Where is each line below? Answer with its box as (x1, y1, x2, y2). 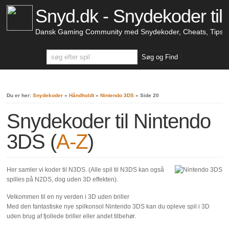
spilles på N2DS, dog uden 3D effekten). (7, 176, 119, 183)
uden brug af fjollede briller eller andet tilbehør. (7, 213, 136, 220)
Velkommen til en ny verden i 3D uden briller (7, 193, 130, 200)
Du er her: (7, 93, 33, 98)
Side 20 (140, 93, 159, 98)
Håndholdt (69, 93, 95, 98)
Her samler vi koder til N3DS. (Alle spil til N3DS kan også (7, 166, 165, 173)
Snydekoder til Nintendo (7, 110, 211, 132)
